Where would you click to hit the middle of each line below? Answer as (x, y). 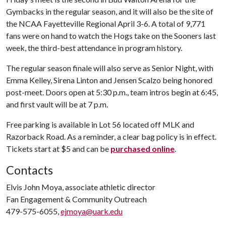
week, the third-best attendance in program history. (94, 48)
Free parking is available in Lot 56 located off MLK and (100, 124)
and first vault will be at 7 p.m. (57, 104)
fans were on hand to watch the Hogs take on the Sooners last (111, 36)
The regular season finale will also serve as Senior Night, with (110, 68)
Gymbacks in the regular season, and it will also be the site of (110, 11)
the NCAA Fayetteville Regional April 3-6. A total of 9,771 (106, 23)
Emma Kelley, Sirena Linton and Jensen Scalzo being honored (109, 80)
